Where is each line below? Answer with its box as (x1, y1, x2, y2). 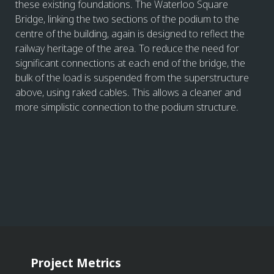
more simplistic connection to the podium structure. (15, 100, 239, 114)
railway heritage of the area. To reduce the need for (15, 41, 239, 55)
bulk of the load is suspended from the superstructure (15, 70, 249, 84)
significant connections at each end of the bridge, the (15, 56, 245, 70)
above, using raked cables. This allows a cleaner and (15, 85, 241, 99)
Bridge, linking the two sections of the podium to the (15, 12, 239, 26)
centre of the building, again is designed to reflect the (15, 26, 245, 40)
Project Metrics (31, 254, 121, 271)
